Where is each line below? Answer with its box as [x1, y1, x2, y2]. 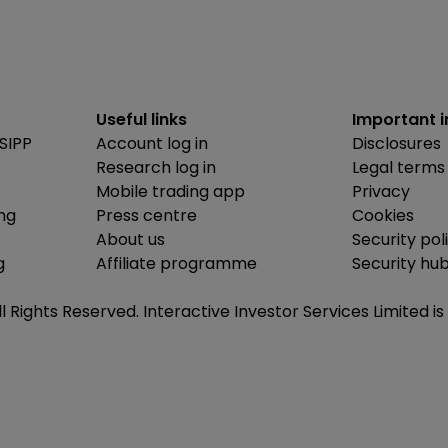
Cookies [352, 203, 414, 227]
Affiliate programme [96, 251, 257, 275]
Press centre [96, 203, 197, 227]
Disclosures [352, 131, 441, 155]
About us [96, 227, 165, 251]
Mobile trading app [96, 179, 245, 203]
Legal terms [352, 155, 445, 179]
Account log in [96, 131, 208, 155]
